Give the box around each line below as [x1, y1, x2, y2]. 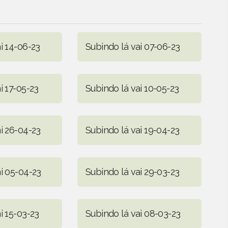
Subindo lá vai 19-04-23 [85, 124, 180, 135]
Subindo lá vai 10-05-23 [85, 82, 179, 94]
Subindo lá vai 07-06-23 [85, 41, 180, 52]
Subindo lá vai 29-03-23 [85, 166, 180, 177]
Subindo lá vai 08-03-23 [85, 208, 181, 219]
